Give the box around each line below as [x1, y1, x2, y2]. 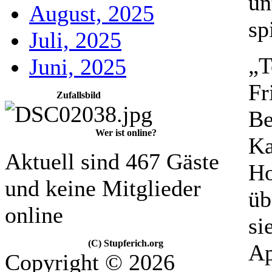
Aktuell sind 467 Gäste [5, 149, 219, 174]
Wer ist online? [95, 127, 157, 138]
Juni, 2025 [29, 54, 126, 80]
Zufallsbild [56, 90, 101, 100]
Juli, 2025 [29, 27, 121, 53]
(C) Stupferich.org [88, 238, 163, 248]
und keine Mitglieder [5, 175, 201, 201]
